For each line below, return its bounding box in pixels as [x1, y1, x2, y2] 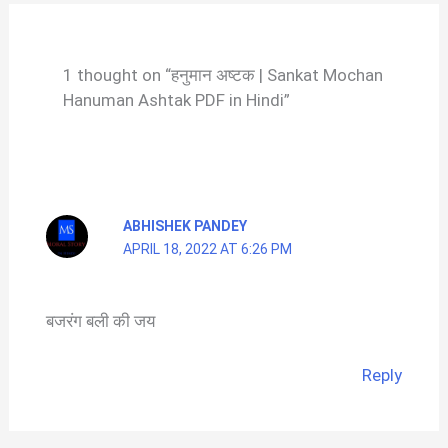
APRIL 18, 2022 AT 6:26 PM [122, 241, 292, 258]
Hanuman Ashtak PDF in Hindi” [62, 90, 290, 111]
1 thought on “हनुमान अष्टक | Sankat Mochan [62, 65, 383, 86]
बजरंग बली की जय [45, 311, 155, 332]
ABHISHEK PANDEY [122, 218, 247, 235]
